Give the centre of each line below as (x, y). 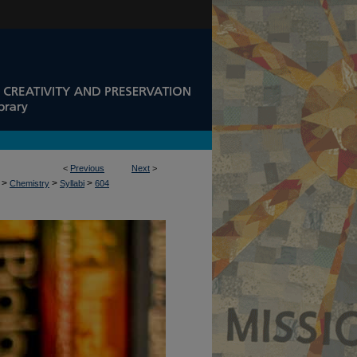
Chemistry (29, 183)
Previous (87, 168)
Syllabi (72, 183)
